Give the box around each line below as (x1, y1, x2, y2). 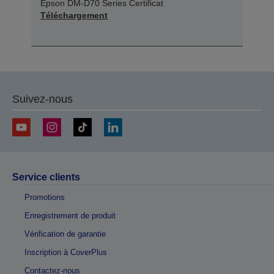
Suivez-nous (12, 93, 73, 106)
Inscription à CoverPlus (24, 248, 107, 257)
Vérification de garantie (24, 229, 106, 239)
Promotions (24, 193, 65, 202)
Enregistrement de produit (24, 211, 116, 221)
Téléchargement (40, 10, 108, 21)
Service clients (12, 172, 80, 183)
